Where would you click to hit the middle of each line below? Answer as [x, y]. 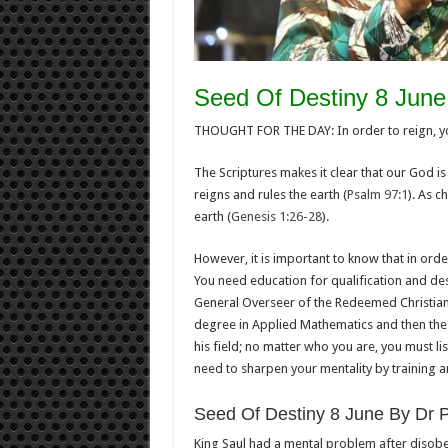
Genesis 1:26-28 [276, 216]
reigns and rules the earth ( [270, 194]
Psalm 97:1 [377, 194]
